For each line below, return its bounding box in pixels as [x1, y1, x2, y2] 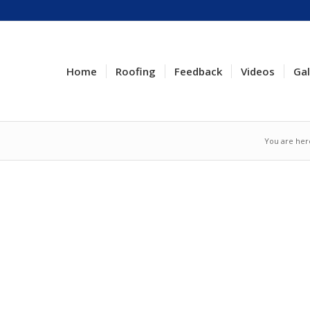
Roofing [116, 64, 156, 78]
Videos [241, 64, 275, 78]
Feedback [174, 64, 222, 78]
